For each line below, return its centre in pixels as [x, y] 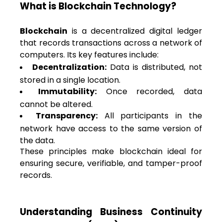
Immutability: [67, 92]
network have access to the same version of [111, 128]
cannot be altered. [56, 104]
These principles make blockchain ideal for [111, 152]
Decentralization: [69, 67]
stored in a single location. [70, 80]
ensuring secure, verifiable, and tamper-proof [111, 164]
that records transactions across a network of [111, 43]
